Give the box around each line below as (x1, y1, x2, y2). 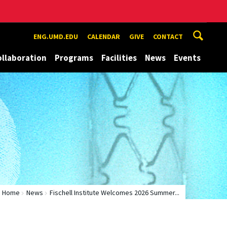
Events (174, 52, 201, 63)
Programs (55, 52, 93, 63)
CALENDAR (87, 32, 120, 41)
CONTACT (153, 32, 183, 41)
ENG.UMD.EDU (33, 32, 78, 41)
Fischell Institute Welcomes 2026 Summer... (50, 187, 179, 197)
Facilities (101, 52, 137, 63)
